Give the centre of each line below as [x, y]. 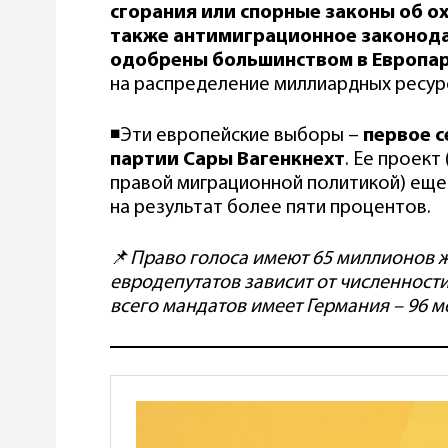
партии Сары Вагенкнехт [227, 159]
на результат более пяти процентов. [270, 207]
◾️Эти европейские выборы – [236, 135]
